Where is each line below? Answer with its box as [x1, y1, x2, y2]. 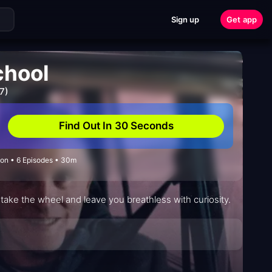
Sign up [171, 14, 200, 24]
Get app [226, 14, 257, 24]
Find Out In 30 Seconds [58, 120, 174, 132]
